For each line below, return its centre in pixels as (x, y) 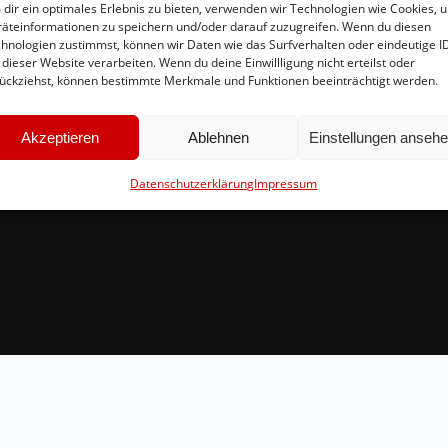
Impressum (286, 183)
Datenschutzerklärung (192, 183)
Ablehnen (219, 137)
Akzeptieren (60, 137)
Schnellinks (70, 55)
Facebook (60, 127)
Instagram (62, 102)
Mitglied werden (84, 152)
